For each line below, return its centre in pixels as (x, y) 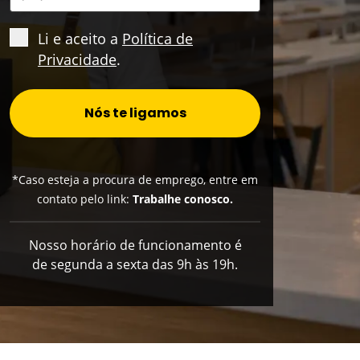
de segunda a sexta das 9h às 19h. (135, 264)
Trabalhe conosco (181, 198)
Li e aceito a (80, 38)
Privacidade (77, 59)
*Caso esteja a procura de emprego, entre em (135, 179)
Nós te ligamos (135, 112)
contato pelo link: (85, 198)
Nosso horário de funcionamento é (135, 245)
